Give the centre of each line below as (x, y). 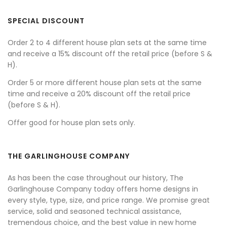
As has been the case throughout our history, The (96, 178)
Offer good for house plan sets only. (71, 123)
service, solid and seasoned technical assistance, (94, 212)
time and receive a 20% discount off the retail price (99, 94)
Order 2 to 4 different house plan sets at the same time (107, 43)
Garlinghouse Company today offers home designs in (103, 189)
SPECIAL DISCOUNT (46, 21)
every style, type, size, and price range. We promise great (109, 200)
